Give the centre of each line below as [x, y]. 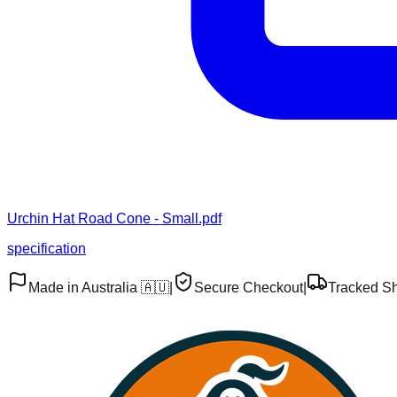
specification [47, 249]
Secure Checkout [249, 288]
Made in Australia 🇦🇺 [99, 288]
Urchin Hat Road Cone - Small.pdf [114, 219]
